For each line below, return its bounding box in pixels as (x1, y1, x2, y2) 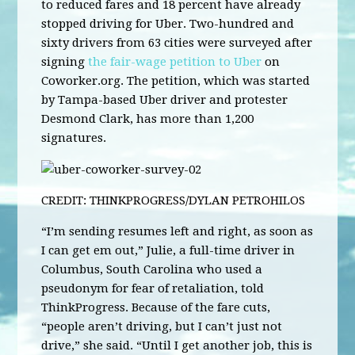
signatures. (41, 131, 107, 145)
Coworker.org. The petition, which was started (41, 74, 311, 88)
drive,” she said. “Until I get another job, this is (41, 338, 313, 353)
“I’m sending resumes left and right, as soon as (41, 223, 314, 239)
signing (41, 55, 89, 69)
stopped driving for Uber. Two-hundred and (41, 17, 295, 31)
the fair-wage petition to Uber (88, 55, 262, 69)
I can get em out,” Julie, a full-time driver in (41, 242, 296, 258)
